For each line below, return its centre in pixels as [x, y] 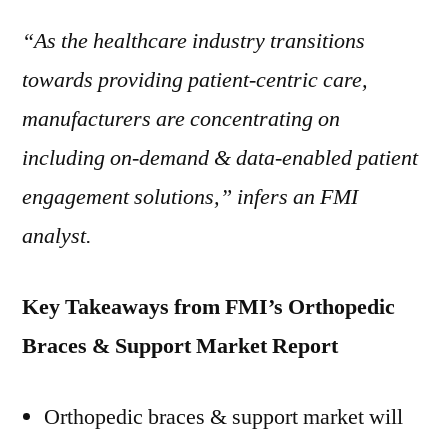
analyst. [57, 236]
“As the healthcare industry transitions [193, 41]
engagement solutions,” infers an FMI [190, 197]
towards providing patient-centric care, [195, 80]
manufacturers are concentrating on [181, 119]
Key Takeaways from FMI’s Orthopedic [208, 307]
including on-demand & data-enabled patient [220, 158]
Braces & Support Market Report [180, 346]
